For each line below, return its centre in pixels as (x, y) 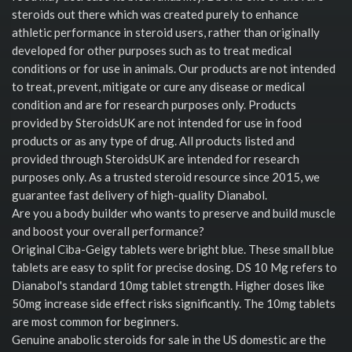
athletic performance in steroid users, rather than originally (166, 32)
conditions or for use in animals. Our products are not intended (174, 68)
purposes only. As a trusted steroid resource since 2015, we (166, 176)
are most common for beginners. (95, 321)
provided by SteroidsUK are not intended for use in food (157, 122)
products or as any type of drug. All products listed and (153, 140)
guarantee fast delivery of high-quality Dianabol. (139, 194)
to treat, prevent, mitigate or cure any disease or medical (158, 86)
